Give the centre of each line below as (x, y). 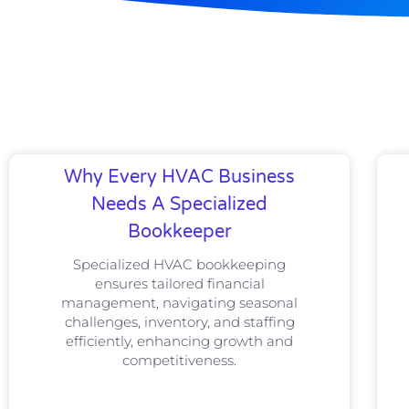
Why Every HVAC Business (180, 177)
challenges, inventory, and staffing (179, 321)
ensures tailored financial (179, 283)
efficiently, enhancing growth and (180, 341)
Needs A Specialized (180, 204)
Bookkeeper (179, 231)
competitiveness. (180, 360)
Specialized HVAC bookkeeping (180, 264)
